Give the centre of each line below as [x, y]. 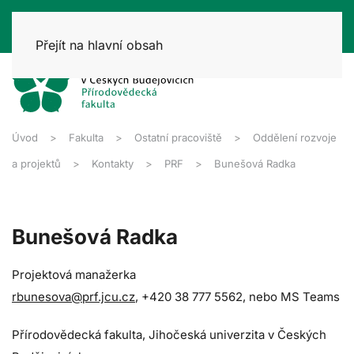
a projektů [36, 163]
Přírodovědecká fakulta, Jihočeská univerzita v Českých [169, 334]
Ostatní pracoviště [178, 137]
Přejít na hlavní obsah [99, 45]
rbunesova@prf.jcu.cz [73, 296]
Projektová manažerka [74, 274]
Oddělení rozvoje [295, 137]
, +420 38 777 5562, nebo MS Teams [237, 296]
